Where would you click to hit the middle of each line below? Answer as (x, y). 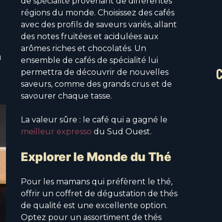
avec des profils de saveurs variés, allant (99, 25)
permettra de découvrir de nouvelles (95, 72)
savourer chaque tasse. (66, 96)
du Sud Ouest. (122, 132)
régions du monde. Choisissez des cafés (98, 13)
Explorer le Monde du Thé (96, 157)
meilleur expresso (56, 132)
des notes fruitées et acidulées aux (90, 37)
